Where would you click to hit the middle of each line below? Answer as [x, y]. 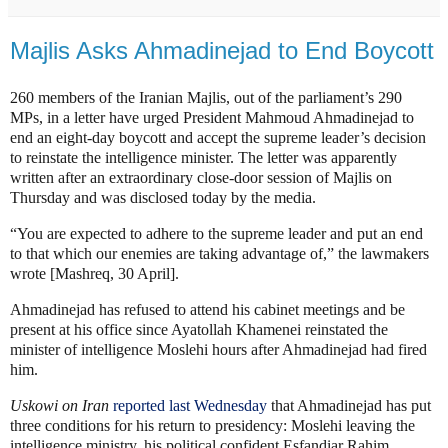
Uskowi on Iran [59, 405]
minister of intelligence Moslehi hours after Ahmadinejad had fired [218, 349]
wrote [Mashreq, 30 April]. [94, 274]
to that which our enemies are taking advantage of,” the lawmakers [219, 254]
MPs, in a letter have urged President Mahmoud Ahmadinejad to [212, 118]
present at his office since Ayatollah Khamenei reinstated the [199, 329]
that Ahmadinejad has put [349, 405]
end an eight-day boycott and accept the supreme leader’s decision [218, 138]
